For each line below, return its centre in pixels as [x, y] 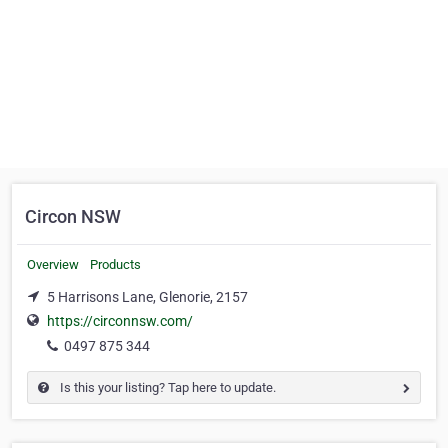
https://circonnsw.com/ [120, 321]
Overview [53, 264]
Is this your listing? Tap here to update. [166, 388]
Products [115, 264]
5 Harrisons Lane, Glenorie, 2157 [147, 297]
